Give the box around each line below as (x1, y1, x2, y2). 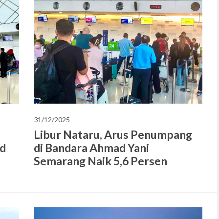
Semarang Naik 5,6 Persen (34, 153, 167, 168)
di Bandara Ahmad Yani (34, 140, 149, 154)
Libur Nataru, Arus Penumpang (34, 127, 192, 141)
